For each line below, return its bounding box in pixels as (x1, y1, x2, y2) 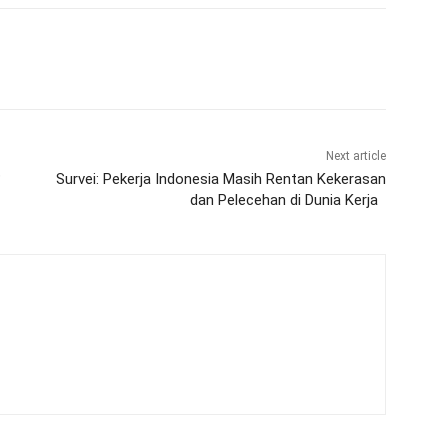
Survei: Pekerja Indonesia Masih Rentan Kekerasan (55, 170, 386, 189)
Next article (325, 149, 386, 164)
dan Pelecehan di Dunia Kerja (189, 191, 386, 210)
